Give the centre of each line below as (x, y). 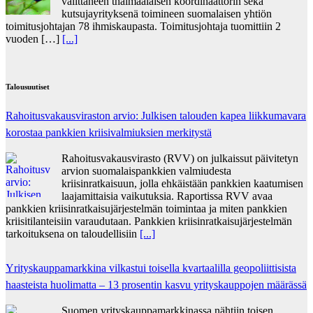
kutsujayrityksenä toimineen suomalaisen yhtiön (167, 13)
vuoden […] (34, 38)
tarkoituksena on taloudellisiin (73, 234)
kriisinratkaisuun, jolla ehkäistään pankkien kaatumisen (182, 184)
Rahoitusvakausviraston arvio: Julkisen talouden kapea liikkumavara (156, 116)
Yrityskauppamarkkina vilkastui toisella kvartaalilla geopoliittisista (151, 268)
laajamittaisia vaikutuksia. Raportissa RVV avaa (167, 196)
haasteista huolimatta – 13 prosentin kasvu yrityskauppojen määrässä (156, 285)
